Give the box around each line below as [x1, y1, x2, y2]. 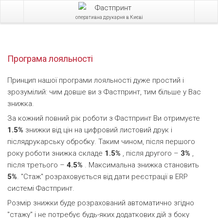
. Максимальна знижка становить [85, 161, 199, 169]
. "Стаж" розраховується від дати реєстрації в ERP [17, 172, 188, 181]
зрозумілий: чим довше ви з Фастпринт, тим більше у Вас [7, 88, 201, 96]
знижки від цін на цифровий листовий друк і [25, 126, 172, 134]
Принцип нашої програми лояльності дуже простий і [7, 76, 184, 85]
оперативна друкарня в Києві [75, 15, 143, 20]
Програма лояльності [7, 54, 93, 64]
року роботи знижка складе [7, 149, 105, 158]
